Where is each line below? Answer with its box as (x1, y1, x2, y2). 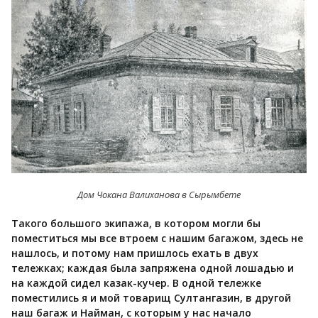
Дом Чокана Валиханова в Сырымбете (77, 188, 241, 202)
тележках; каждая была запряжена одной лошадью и (11, 261, 294, 275)
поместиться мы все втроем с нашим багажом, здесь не (11, 231, 303, 246)
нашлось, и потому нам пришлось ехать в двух (11, 246, 258, 261)
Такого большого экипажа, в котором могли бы (11, 216, 261, 231)
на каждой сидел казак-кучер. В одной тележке (11, 276, 261, 290)
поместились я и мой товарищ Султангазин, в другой (11, 291, 291, 305)
